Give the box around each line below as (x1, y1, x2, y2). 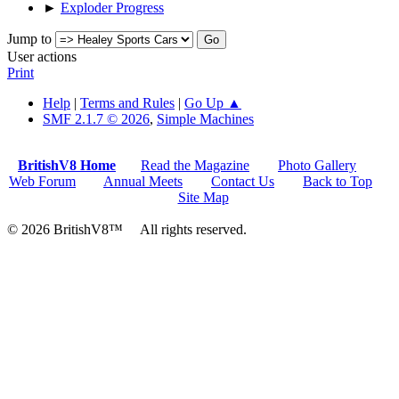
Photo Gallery (278, 157, 356, 173)
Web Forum (9, 173, 76, 189)
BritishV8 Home (18, 157, 116, 173)
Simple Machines (157, 110, 254, 126)
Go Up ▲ (184, 94, 241, 110)
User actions (7, 48, 77, 64)
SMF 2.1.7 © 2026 (43, 110, 150, 126)
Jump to (7, 30, 52, 46)
